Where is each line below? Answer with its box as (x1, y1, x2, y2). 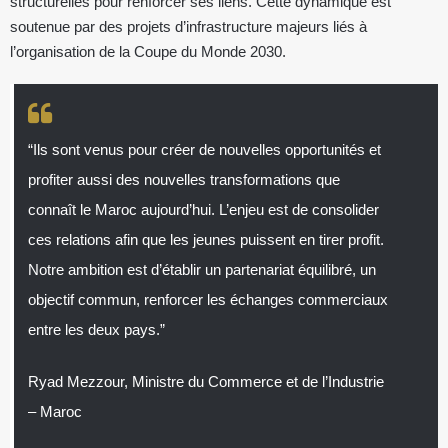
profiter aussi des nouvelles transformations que (27, 171, 340, 188)
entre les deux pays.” (27, 321, 165, 338)
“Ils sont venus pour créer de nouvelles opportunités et (27, 141, 381, 158)
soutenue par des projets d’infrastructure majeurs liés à (10, 18, 367, 35)
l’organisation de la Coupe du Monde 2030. (10, 43, 286, 60)
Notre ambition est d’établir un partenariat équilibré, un (27, 261, 376, 278)
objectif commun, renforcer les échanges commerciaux (27, 291, 388, 308)
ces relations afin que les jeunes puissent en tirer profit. (27, 231, 384, 248)
